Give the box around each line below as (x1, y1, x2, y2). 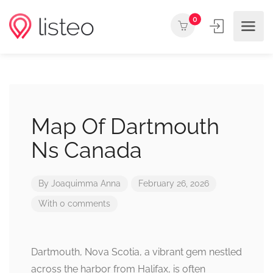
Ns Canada (31, 137, 142, 163)
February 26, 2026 (138, 179, 209, 188)
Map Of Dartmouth (31, 113, 219, 139)
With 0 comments (38, 199, 110, 208)
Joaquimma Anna (51, 179, 121, 188)
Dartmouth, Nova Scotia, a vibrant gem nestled (31, 246, 242, 258)
